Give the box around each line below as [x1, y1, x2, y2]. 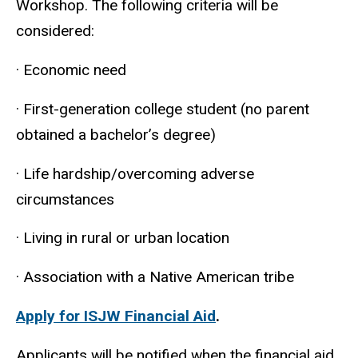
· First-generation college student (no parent [16, 99, 309, 118]
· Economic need [16, 60, 126, 79]
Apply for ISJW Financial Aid [16, 306, 216, 325]
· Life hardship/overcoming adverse [16, 164, 254, 183]
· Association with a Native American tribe [16, 268, 298, 287]
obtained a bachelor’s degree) [16, 125, 216, 144]
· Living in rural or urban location [16, 229, 229, 248]
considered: [16, 22, 94, 41]
